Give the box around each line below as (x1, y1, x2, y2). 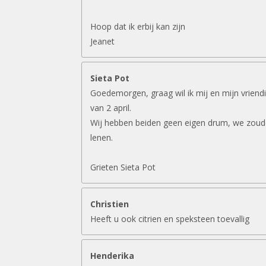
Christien (90, 198, 129, 210)
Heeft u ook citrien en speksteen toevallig (90, 213, 249, 224)
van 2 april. (90, 102, 131, 113)
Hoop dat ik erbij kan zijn (90, 20, 185, 32)
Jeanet (90, 35, 115, 47)
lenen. (90, 131, 113, 143)
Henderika (90, 249, 134, 261)
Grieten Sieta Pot (90, 161, 156, 173)
